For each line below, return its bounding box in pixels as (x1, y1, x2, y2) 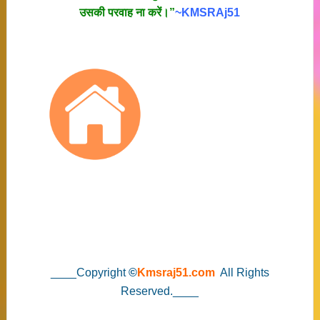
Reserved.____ (121, 285, 199, 297)
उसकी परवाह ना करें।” (79, 6, 176, 19)
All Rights (217, 266, 269, 279)
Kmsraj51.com (136, 266, 215, 279)
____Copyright (50, 266, 129, 279)
